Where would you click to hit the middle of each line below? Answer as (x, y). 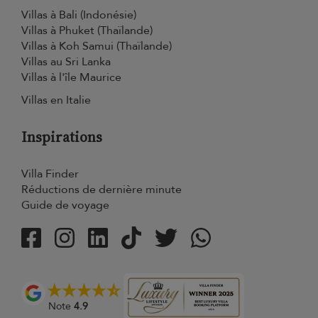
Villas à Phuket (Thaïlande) (87, 31)
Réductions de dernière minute (102, 190)
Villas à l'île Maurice (71, 77)
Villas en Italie (56, 100)
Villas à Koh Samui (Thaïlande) (97, 46)
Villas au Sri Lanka (66, 62)
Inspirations (62, 137)
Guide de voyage (65, 205)
